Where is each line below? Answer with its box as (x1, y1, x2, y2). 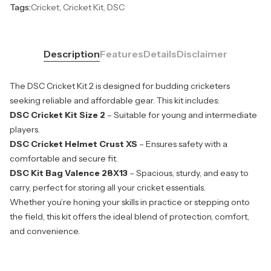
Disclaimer (177, 48, 227, 60)
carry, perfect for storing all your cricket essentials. (10, 182, 206, 194)
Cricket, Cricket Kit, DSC (31, 1, 125, 13)
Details (143, 48, 177, 60)
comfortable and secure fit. (10, 153, 118, 165)
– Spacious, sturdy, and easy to (128, 168, 249, 179)
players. (10, 124, 40, 135)
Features (100, 48, 143, 60)
